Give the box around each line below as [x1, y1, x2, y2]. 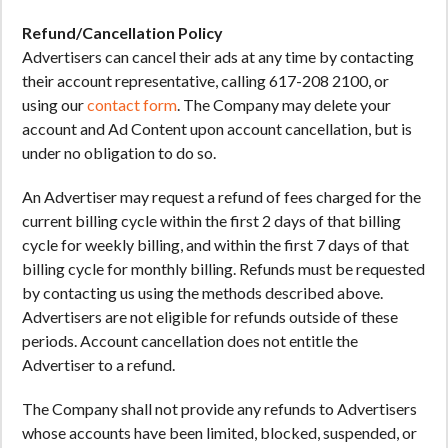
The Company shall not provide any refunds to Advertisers [22, 399, 417, 418]
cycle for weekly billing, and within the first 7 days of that [22, 235, 409, 254]
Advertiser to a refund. [22, 355, 175, 374]
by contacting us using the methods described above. [22, 283, 383, 302]
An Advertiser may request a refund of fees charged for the [22, 187, 421, 206]
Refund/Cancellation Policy [22, 23, 223, 42]
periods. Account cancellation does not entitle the [22, 331, 358, 350]
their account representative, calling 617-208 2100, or [22, 71, 389, 90]
